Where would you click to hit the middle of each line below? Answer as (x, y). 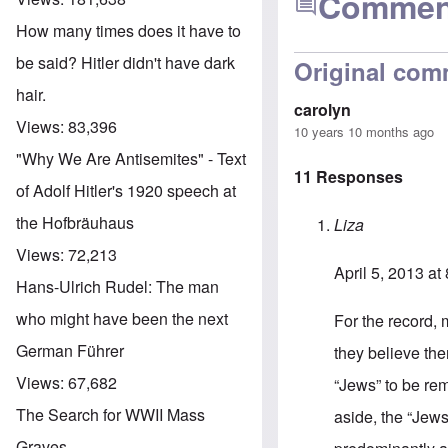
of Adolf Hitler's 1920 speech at (126, 190)
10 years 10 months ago (364, 132)
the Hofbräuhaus (75, 222)
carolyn (323, 110)
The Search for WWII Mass (110, 414)
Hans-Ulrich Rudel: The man (117, 286)
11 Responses (349, 177)
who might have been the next (122, 318)
